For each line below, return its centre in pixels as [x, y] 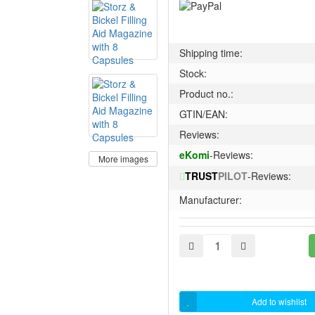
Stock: [193, 73]
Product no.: [206, 94]
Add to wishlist [279, 301]
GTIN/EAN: [204, 114]
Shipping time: [211, 53]
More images [123, 159]
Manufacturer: [211, 199]
